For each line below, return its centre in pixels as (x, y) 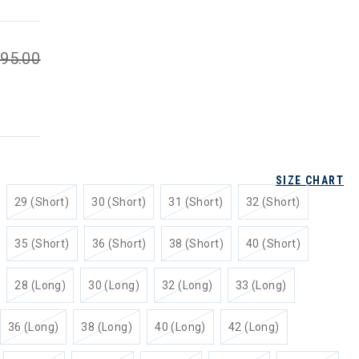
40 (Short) (274, 244)
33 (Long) (261, 285)
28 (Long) (40, 285)
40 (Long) (180, 327)
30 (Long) (114, 285)
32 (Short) (273, 202)
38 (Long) (107, 327)
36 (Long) (33, 327)
